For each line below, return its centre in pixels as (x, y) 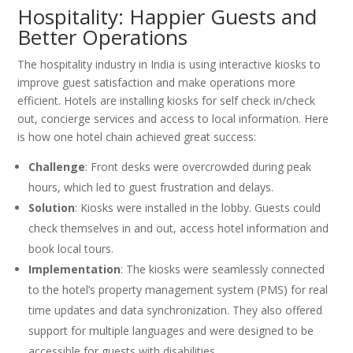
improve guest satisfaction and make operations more (157, 83)
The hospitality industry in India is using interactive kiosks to (169, 65)
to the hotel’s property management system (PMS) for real (178, 290)
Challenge (57, 167)
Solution (52, 208)
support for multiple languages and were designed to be (171, 331)
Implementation (75, 269)
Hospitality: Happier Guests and (167, 17)
